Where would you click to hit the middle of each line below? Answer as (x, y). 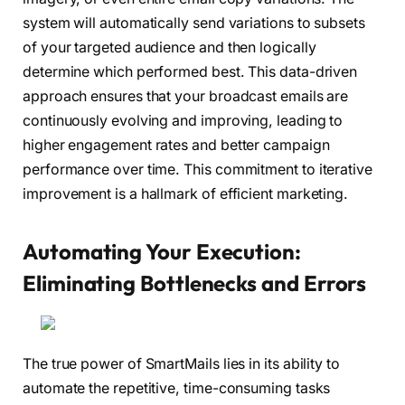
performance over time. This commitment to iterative (198, 170)
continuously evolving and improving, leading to (183, 121)
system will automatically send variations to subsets (194, 24)
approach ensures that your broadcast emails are (186, 97)
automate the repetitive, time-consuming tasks (177, 389)
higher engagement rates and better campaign (176, 146)
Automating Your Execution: (162, 251)
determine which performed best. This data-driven (190, 72)
